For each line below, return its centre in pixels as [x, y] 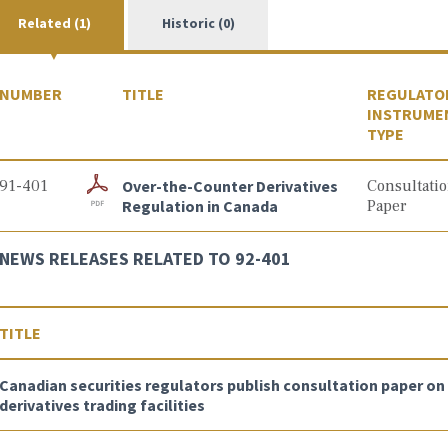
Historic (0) [198, 23]
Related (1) [54, 23]
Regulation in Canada [199, 206]
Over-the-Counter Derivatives [229, 186]
